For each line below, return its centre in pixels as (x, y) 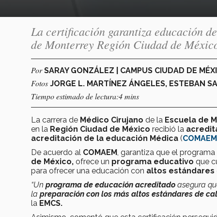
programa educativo (152, 161)
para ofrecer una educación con (89, 170)
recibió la (168, 129)
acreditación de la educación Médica (106, 138)
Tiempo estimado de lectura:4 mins (85, 96)
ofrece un (92, 161)
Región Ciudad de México (100, 129)
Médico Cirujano (112, 120)
